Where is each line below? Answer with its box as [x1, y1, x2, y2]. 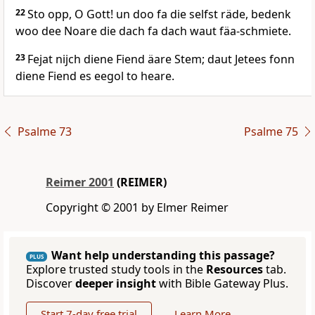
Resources [206, 262, 263, 278]
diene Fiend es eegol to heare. [15, 68, 174, 84]
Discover [26, 276, 75, 292]
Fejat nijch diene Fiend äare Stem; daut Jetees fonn [27, 51, 295, 67]
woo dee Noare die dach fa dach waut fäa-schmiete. [15, 23, 291, 39]
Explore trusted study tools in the [26, 262, 206, 278]
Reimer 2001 [46, 174, 114, 191]
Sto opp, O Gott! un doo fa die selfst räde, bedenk [27, 6, 291, 22]
